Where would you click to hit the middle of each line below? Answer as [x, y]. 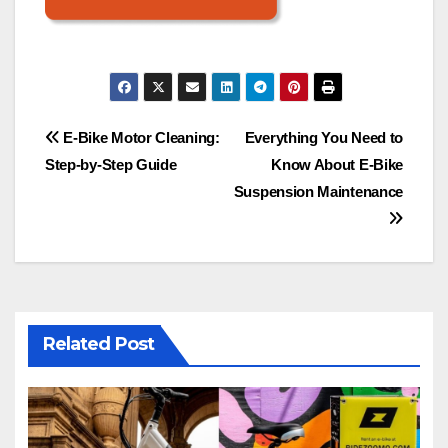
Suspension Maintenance [318, 192]
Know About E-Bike [337, 165]
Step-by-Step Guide [111, 165]
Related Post [98, 344]
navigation [125, 185]
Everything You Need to [323, 138]
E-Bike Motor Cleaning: [139, 138]
